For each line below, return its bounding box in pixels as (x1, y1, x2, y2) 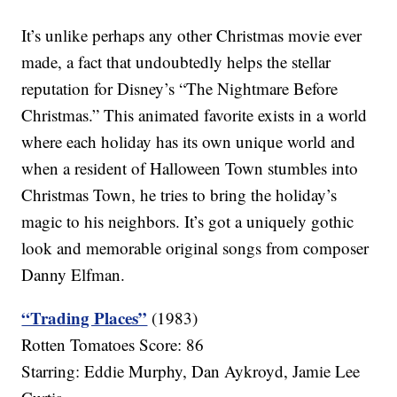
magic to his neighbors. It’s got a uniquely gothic (21, 210, 354, 233)
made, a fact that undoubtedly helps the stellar (21, 51, 331, 74)
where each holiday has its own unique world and (21, 130, 356, 153)
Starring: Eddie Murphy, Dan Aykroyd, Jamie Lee (21, 360, 361, 383)
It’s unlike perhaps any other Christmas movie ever (21, 24, 362, 47)
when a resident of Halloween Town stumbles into (21, 157, 359, 180)
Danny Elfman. (21, 263, 126, 286)
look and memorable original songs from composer (21, 237, 370, 260)
